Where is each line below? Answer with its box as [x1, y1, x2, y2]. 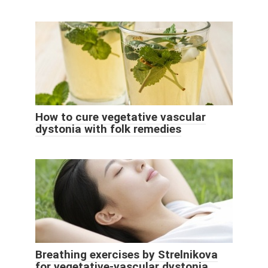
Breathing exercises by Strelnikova [35, 247, 218, 261]
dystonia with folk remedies [35, 121, 181, 136]
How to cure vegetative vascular [35, 109, 206, 124]
